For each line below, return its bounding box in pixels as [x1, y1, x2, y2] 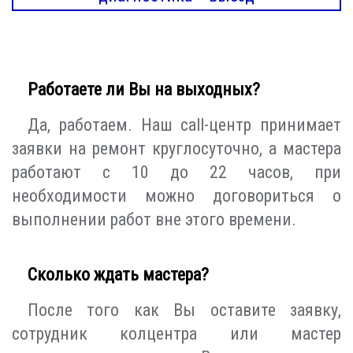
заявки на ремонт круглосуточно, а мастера [12, 139, 341, 159]
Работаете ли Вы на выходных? [28, 80, 260, 100]
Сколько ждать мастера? [28, 265, 209, 285]
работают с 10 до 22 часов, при [12, 162, 341, 183]
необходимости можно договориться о [12, 186, 341, 206]
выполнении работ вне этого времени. [12, 210, 296, 230]
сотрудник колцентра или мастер [12, 324, 341, 344]
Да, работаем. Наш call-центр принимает [28, 115, 341, 136]
